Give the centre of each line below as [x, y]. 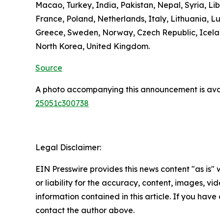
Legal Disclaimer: [68, 147]
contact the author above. [85, 210]
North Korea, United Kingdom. [93, 46]
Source [49, 68]
